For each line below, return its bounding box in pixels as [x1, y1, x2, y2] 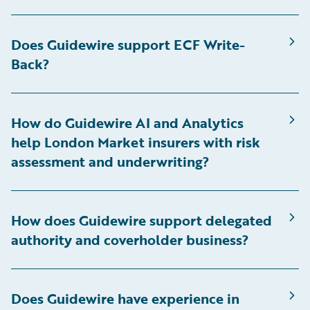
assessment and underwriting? [11, 151, 209, 172]
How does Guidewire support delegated [11, 210, 272, 231]
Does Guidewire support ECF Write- [11, 34, 245, 55]
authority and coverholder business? [11, 229, 248, 250]
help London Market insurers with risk [11, 131, 260, 153]
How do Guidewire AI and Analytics [11, 112, 244, 134]
